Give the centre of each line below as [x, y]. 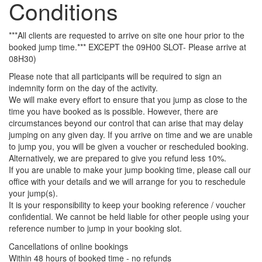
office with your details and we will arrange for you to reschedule [127, 181]
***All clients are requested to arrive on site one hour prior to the [127, 35]
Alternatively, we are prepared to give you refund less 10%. [118, 158]
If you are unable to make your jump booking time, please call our [130, 170]
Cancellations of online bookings [68, 246]
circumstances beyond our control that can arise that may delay [126, 123]
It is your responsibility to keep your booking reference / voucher [127, 205]
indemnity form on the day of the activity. [83, 88]
